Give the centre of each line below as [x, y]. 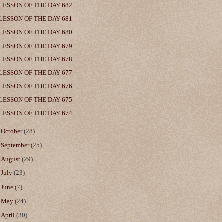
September [16, 145]
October [13, 131]
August [12, 159]
